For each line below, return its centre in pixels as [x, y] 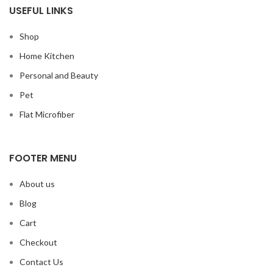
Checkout [38, 242]
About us [37, 184]
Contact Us [41, 262]
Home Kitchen [47, 56]
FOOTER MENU [43, 158]
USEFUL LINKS [41, 11]
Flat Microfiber [47, 114]
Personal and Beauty [59, 75]
